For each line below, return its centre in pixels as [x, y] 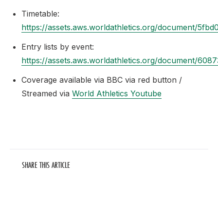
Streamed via [47, 93]
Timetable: [40, 14]
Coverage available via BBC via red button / [102, 80]
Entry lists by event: [58, 47]
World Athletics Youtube [117, 93]
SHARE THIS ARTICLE [46, 165]
